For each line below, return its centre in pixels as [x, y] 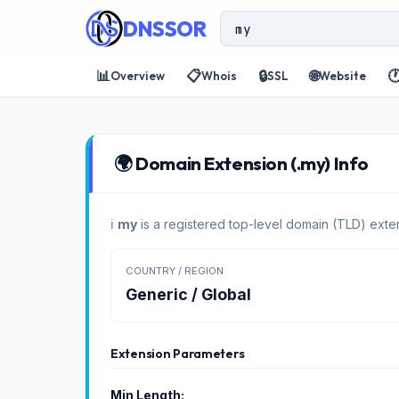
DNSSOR [164, 28]
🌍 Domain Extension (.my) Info [241, 163]
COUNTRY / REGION [175, 271]
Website [342, 75]
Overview [138, 75]
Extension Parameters [178, 354]
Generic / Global [188, 294]
